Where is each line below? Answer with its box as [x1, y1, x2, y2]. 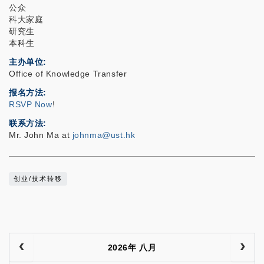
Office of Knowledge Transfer [9, 69, 127, 79]
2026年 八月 [107, 243, 157, 253]
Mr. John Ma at [9, 130, 72, 140]
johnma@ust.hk [72, 130, 136, 140]
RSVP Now [9, 100, 52, 110]
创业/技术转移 [14, 175, 63, 183]
